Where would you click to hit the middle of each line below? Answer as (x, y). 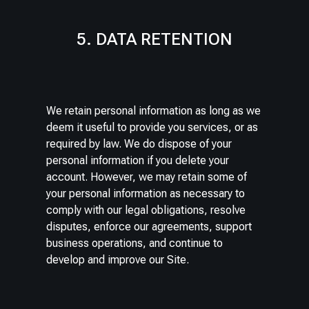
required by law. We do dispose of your (139, 144)
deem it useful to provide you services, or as (152, 128)
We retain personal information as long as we (154, 111)
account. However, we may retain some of (147, 177)
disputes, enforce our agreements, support (149, 227)
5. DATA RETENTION (154, 40)
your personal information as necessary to (146, 194)
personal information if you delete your (138, 161)
